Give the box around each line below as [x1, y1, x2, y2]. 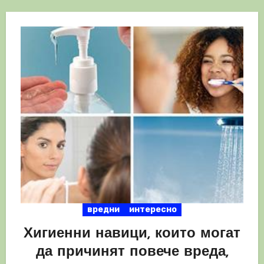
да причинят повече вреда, [35, 245, 229, 259]
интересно [129, 204, 177, 214]
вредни [87, 204, 120, 214]
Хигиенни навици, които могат [24, 226, 240, 241]
